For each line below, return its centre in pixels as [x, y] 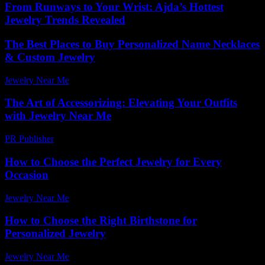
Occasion [27, 174]
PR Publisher [29, 139]
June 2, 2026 [98, 257]
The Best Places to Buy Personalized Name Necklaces [132, 44]
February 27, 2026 [94, 139]
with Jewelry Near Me [58, 116]
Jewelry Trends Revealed [65, 20]
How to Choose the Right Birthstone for [101, 221]
